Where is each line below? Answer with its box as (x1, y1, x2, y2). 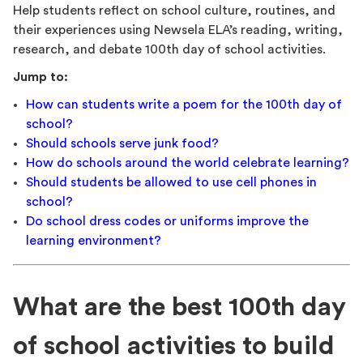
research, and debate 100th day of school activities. (13, 43, 329, 57)
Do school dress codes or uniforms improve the (26, 215, 309, 228)
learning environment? (26, 234, 161, 248)
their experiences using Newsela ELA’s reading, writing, (13, 23, 343, 37)
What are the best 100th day (13, 294, 346, 321)
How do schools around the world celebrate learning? (26, 156, 349, 170)
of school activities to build (13, 333, 335, 360)
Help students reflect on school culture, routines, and (13, 4, 335, 18)
